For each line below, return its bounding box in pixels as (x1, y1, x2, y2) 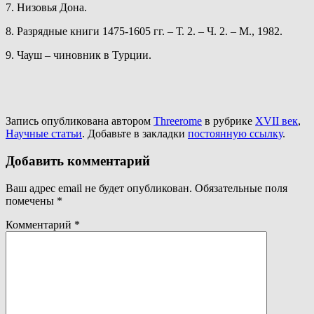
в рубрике (202, 115, 255, 128)
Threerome (153, 115, 202, 128)
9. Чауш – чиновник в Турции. (6, 49, 151, 62)
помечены (6, 194, 57, 207)
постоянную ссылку (188, 128, 282, 140)
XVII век (255, 115, 298, 128)
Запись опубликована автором (6, 115, 153, 128)
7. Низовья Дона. (6, 1, 87, 14)
